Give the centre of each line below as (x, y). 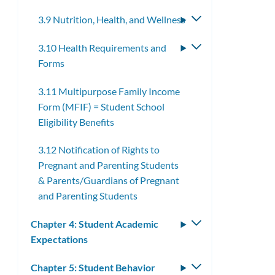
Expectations (59, 239)
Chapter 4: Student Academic (95, 224)
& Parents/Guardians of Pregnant (109, 180)
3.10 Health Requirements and (102, 47)
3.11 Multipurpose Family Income (109, 91)
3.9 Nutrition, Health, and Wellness (112, 20)
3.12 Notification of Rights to (99, 150)
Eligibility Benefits (76, 122)
